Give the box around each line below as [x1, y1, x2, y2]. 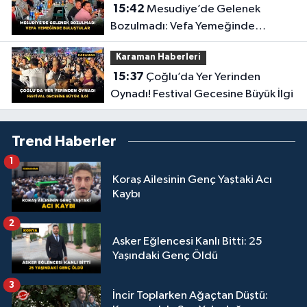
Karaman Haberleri [115, 53, 201, 62]
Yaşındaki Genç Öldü [112, 249, 218, 262]
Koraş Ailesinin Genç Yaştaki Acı [112, 173, 272, 186]
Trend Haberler [12, 134, 116, 149]
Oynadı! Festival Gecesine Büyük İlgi [110, 88, 293, 100]
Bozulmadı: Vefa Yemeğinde [110, 20, 255, 32]
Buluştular [110, 37, 161, 49]
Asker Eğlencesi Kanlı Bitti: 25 [112, 235, 262, 247]
